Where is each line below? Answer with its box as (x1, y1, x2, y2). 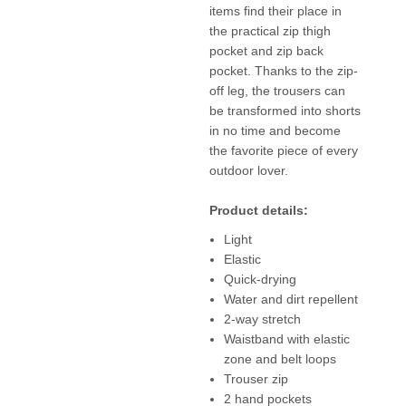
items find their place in (208, 3, 342, 18)
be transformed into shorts (208, 102, 361, 118)
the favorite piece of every (208, 142, 358, 158)
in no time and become (208, 122, 341, 138)
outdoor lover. (208, 162, 288, 178)
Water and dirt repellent (223, 291, 358, 306)
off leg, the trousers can (208, 82, 345, 98)
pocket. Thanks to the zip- (208, 63, 358, 78)
